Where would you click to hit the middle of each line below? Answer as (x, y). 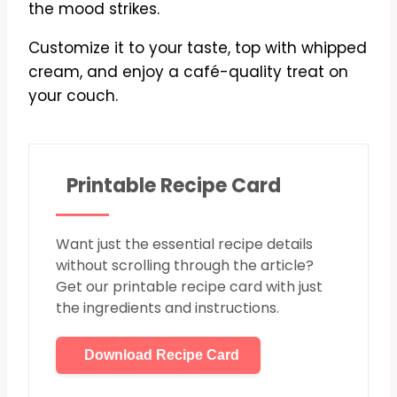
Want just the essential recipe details (184, 245)
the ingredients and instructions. (167, 308)
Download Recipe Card (162, 355)
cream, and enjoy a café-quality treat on (188, 72)
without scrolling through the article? (185, 266)
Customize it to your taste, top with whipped (198, 48)
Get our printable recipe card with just (189, 287)
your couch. (73, 96)
